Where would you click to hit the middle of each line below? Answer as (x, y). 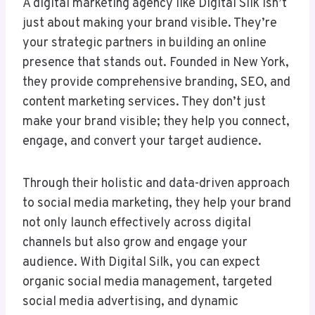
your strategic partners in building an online (144, 44)
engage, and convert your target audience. (142, 142)
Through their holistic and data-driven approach (156, 184)
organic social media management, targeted (147, 283)
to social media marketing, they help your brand (157, 204)
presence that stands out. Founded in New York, (156, 63)
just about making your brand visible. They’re (150, 24)
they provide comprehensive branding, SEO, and (156, 83)
